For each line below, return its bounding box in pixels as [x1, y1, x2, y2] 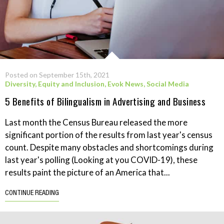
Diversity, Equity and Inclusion [5, 79, 104, 88]
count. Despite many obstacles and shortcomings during [5, 141, 213, 152]
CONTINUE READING [5, 189, 59, 197]
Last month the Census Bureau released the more [5, 116, 187, 127]
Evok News [107, 79, 143, 88]
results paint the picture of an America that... [5, 166, 170, 177]
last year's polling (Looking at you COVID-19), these [5, 154, 197, 165]
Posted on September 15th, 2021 [5, 70, 109, 79]
